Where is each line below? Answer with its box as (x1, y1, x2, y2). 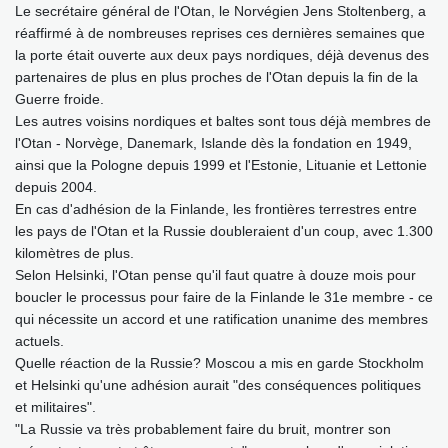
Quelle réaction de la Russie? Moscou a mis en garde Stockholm (15, 355, 424, 372)
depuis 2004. (15, 179, 97, 196)
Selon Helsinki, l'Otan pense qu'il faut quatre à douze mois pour (15, 267, 416, 284)
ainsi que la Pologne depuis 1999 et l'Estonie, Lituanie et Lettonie (15, 157, 427, 174)
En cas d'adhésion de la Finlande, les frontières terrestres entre (15, 201, 417, 218)
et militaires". (15, 399, 96, 416)
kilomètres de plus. (15, 245, 134, 262)
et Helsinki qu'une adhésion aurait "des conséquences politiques (15, 377, 421, 394)
